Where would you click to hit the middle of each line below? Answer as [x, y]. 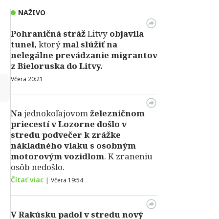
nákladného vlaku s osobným [73, 145]
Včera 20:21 [27, 79]
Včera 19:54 [67, 180]
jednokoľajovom [57, 113]
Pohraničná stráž [48, 33]
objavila [127, 33]
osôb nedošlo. [38, 167]
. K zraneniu [128, 156]
